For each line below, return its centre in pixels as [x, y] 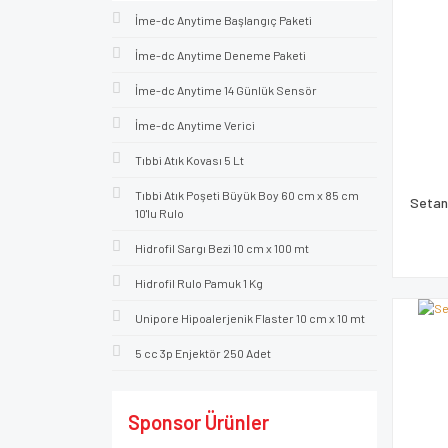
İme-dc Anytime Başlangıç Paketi [223, 20]
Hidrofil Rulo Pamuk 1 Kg [199, 283]
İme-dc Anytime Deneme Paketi [220, 55]
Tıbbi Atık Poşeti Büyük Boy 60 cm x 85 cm [247, 195]
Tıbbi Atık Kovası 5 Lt [189, 160]
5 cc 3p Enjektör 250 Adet [203, 353]
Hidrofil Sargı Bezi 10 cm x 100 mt [222, 248]
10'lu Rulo [159, 213]
